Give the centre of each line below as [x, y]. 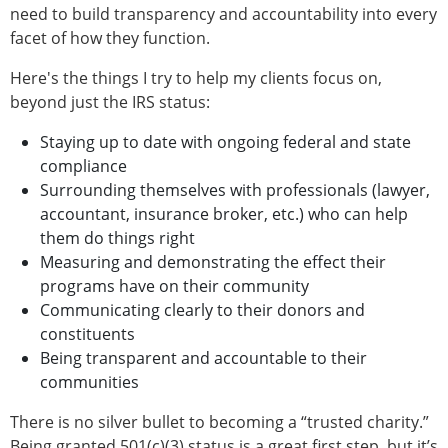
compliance [83, 166]
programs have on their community [174, 286]
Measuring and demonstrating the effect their [213, 262]
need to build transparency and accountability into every [223, 14]
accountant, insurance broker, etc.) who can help [224, 214]
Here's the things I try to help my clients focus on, [196, 78]
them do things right [117, 238]
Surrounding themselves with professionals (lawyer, [235, 190]
